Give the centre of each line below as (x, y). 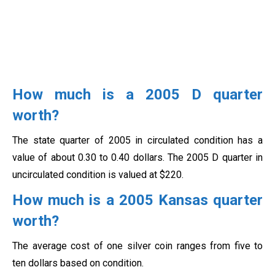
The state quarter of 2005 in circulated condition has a (137, 141)
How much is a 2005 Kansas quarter (137, 200)
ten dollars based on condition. (78, 263)
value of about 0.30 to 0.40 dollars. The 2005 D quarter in (137, 158)
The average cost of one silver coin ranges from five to (137, 246)
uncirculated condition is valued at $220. (98, 175)
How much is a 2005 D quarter (137, 95)
